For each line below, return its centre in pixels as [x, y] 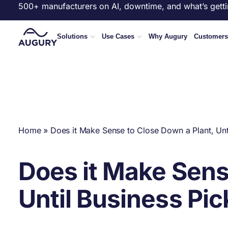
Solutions [72, 36]
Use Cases [118, 36]
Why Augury [168, 36]
